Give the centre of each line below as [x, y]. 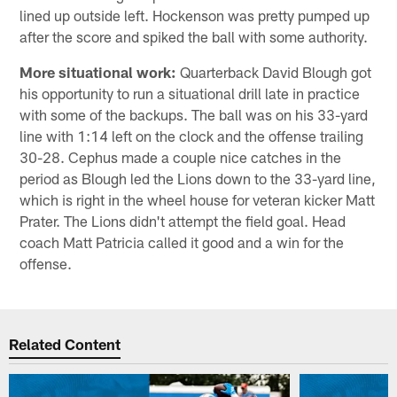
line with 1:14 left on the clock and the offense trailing [192, 135]
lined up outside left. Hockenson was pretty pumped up [195, 15]
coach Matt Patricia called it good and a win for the [182, 241]
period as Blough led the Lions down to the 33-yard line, [198, 178]
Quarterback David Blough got [274, 71]
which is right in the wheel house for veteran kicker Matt [198, 199]
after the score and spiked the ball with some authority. [194, 36]
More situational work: [98, 71]
